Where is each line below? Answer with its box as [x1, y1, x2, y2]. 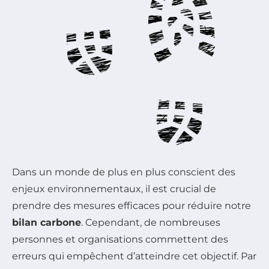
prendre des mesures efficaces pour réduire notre [12, 199, 251, 211]
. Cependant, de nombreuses [81, 216, 220, 228]
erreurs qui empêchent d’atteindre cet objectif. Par [12, 250, 256, 262]
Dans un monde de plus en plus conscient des [12, 166, 235, 178]
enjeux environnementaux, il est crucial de [12, 183, 216, 195]
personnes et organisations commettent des [12, 233, 228, 245]
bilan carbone [12, 216, 81, 228]
